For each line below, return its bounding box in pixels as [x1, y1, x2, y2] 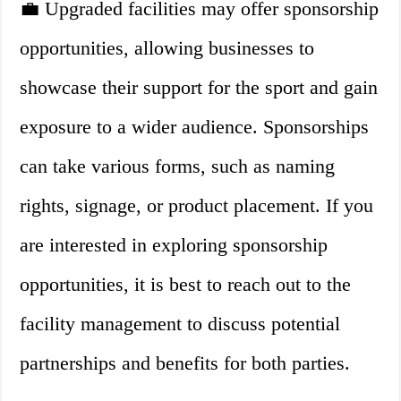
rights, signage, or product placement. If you [20, 194, 374, 218]
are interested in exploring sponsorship [20, 234, 328, 257]
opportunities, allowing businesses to [20, 37, 315, 60]
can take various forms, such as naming [20, 155, 336, 178]
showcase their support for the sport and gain [20, 76, 379, 99]
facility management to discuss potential [20, 312, 341, 336]
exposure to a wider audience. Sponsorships [20, 115, 370, 139]
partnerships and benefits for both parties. [20, 352, 351, 375]
